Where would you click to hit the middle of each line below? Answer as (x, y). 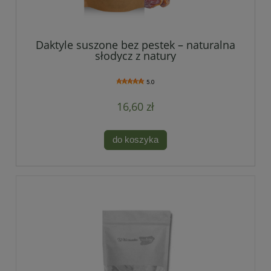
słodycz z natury (135, 55)
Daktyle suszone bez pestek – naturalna (135, 44)
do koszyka (135, 140)
